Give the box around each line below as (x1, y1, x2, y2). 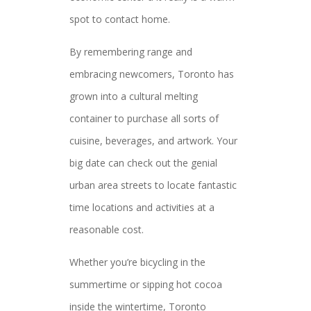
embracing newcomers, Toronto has (69, 67, 234, 81)
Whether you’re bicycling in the (69, 255, 205, 269)
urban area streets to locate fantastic (69, 178, 237, 192)
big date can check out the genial (69, 156, 217, 169)
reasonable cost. (69, 223, 144, 236)
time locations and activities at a (69, 201, 215, 214)
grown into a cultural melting (69, 90, 198, 103)
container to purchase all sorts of (69, 112, 219, 125)
